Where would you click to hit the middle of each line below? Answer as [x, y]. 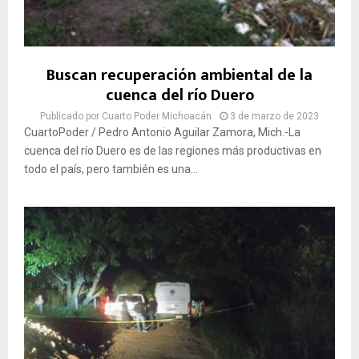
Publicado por [71, 117]
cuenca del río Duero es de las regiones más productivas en [173, 151]
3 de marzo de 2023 [274, 117]
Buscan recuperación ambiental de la [179, 76]
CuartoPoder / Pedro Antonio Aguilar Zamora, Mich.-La [162, 133]
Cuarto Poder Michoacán [157, 117]
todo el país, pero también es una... [111, 169]
